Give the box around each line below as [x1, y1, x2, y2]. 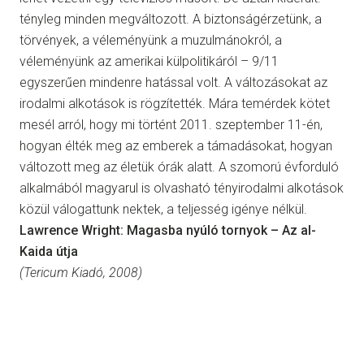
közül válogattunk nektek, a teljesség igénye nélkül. [19, 201, 307, 218]
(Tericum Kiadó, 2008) [19, 265, 142, 281]
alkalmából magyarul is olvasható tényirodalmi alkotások [19, 180, 344, 197]
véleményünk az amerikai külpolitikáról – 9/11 [19, 54, 279, 70]
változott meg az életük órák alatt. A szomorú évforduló [19, 159, 339, 175]
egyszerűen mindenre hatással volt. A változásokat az [19, 75, 327, 91]
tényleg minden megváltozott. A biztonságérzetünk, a [19, 11, 322, 28]
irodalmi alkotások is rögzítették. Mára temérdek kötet [19, 96, 330, 112]
